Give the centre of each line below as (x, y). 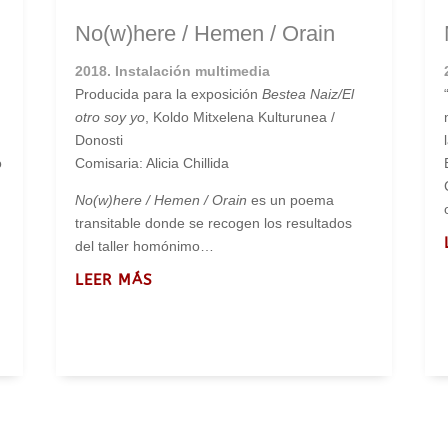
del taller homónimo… (144, 245)
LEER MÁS (113, 279)
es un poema (290, 199)
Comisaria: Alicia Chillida (151, 162)
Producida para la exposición (168, 93)
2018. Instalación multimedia (172, 70)
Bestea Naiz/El (307, 93)
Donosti (98, 139)
